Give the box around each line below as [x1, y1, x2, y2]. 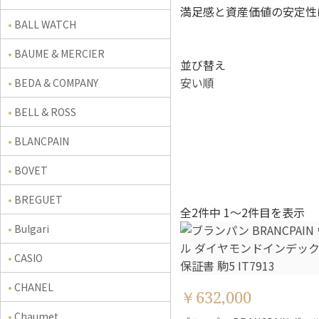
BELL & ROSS [14, 105, 76, 119]
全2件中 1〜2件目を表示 [180, 204, 305, 221]
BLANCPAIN [14, 134, 69, 148]
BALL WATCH [14, 17, 76, 31]
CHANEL [14, 280, 53, 294]
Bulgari [14, 221, 49, 236]
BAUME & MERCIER [14, 46, 105, 61]
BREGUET [14, 192, 63, 206]
